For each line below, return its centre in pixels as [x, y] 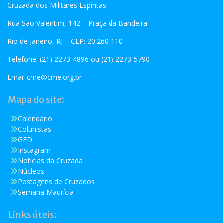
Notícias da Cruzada [50, 160]
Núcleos [31, 171]
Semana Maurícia [46, 192]
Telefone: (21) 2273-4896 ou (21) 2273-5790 [79, 59]
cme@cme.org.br [54, 77]
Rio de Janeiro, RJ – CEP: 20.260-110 [65, 41]
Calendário [35, 118]
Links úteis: [32, 214]
